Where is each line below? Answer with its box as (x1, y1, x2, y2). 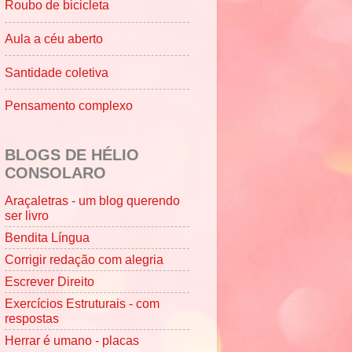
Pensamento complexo (5, 98, 133, 113)
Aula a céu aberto (5, 31, 103, 46)
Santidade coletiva (5, 64, 108, 79)
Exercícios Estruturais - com (5, 296, 159, 311)
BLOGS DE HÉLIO (5, 145, 139, 163)
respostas (5, 311, 59, 326)
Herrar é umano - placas (5, 333, 139, 348)
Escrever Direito (5, 273, 94, 288)
